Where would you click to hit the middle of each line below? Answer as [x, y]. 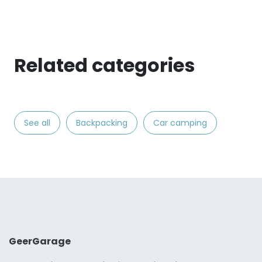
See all [37, 123]
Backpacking [102, 123]
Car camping [180, 123]
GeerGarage [40, 242]
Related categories [104, 65]
